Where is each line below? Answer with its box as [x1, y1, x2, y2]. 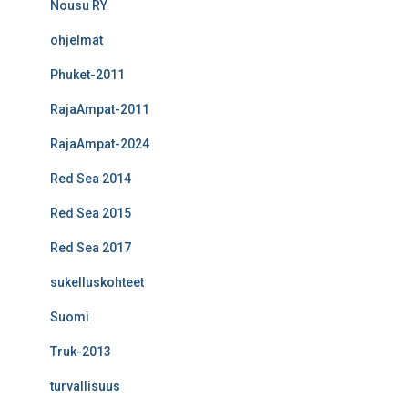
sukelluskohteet [50, 274, 144, 290]
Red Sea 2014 [50, 170, 131, 186]
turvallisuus [50, 378, 120, 393]
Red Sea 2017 [50, 240, 131, 255]
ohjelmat [50, 32, 103, 47]
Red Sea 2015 [50, 205, 131, 220]
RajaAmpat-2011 [50, 101, 149, 117]
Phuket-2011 [50, 66, 125, 82]
